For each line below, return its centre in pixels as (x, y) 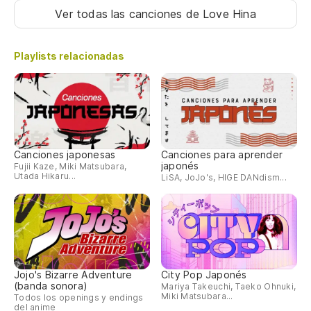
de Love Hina (221, 14)
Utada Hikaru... (45, 176)
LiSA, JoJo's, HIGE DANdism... (224, 177)
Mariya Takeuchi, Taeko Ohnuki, (229, 287)
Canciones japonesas (65, 154)
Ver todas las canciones (120, 14)
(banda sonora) (51, 286)
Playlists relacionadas (69, 56)
